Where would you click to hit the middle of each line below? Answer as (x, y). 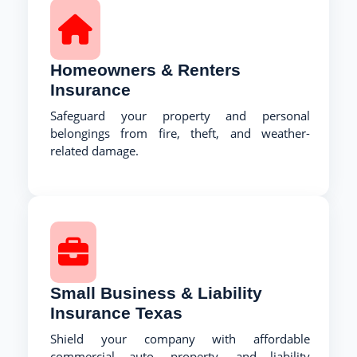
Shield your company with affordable (180, 338)
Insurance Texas (116, 312)
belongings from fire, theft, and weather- (180, 133)
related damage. (94, 150)
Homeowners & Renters (145, 69)
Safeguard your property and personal (180, 115)
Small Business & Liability (156, 292)
